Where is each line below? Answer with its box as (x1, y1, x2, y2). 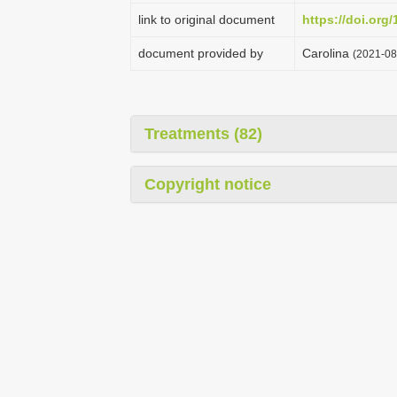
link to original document (138, 12, 275, 27)
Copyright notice (144, 175, 271, 193)
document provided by (138, 46, 263, 60)
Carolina (302, 46, 353, 60)
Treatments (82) (144, 125, 262, 143)
